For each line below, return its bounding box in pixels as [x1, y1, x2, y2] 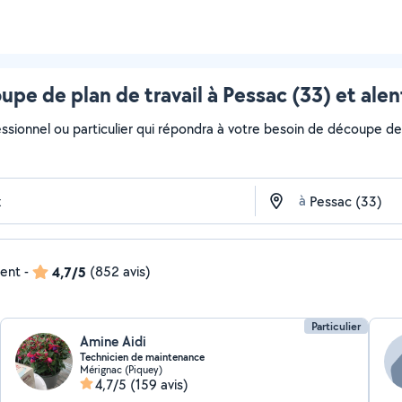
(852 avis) [90, 262, 151, 281]
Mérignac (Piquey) [80, 363, 163, 376]
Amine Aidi [80, 332, 147, 351]
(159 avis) [130, 375, 189, 394]
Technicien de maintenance [80, 350, 205, 364]
